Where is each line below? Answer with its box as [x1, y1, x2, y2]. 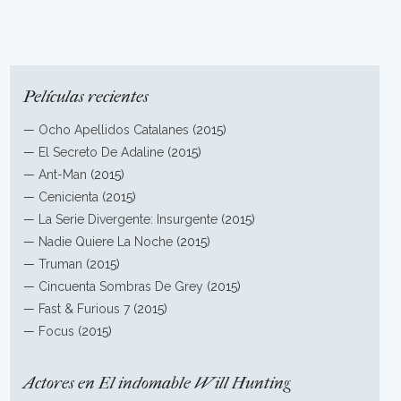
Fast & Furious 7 [38, 302, 131, 316]
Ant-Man [38, 167, 88, 182]
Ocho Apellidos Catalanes [38, 123, 190, 137]
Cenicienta [38, 190, 99, 204]
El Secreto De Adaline [38, 145, 165, 159]
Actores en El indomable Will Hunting [23, 373, 291, 393]
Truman [38, 257, 83, 271]
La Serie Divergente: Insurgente [38, 212, 218, 226]
